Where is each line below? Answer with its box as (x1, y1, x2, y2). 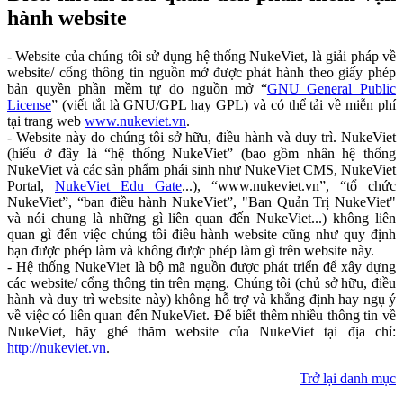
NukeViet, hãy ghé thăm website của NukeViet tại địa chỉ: (7, 323, 396, 339)
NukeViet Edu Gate (55, 177, 182, 193)
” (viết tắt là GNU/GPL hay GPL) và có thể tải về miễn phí (51, 96, 396, 112)
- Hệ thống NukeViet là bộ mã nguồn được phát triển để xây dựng (7, 258, 396, 274)
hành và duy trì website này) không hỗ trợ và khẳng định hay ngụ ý (7, 291, 396, 307)
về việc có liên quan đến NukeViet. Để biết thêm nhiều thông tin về (7, 307, 396, 323)
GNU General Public (266, 80, 397, 96)
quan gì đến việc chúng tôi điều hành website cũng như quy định (7, 226, 396, 242)
